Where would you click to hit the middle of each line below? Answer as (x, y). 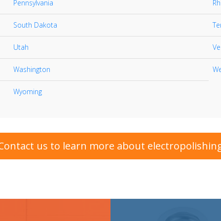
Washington (32, 69)
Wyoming (28, 92)
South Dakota (35, 25)
